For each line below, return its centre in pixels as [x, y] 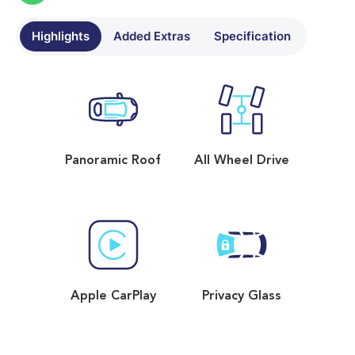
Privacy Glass [242, 296]
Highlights [61, 36]
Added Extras [152, 36]
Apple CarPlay [113, 296]
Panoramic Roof [113, 160]
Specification [252, 36]
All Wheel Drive [242, 160]
